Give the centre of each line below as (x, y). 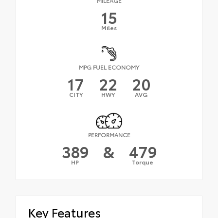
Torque (143, 162)
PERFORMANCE (109, 134)
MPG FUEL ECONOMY (109, 67)
